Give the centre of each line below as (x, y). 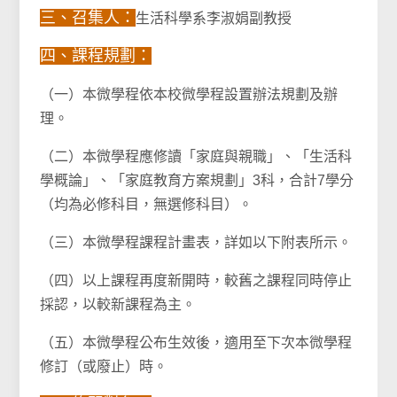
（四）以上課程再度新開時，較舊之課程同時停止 (196, 280)
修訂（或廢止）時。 (104, 366)
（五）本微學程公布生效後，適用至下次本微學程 (196, 343)
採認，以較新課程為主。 (118, 304)
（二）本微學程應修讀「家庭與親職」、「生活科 (196, 156)
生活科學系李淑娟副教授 (214, 18)
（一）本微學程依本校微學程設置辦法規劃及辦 (189, 94)
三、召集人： (88, 18)
